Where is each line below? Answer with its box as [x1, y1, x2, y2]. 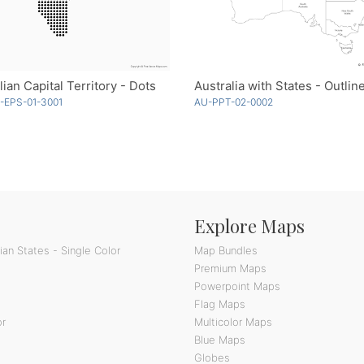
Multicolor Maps [194, 315, 272, 329]
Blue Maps [194, 333, 245, 347]
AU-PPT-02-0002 [194, 96, 273, 109]
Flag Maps [194, 297, 245, 311]
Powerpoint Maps [194, 279, 280, 293]
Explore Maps [194, 214, 305, 239]
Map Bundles [194, 244, 258, 258]
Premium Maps [194, 262, 266, 275]
